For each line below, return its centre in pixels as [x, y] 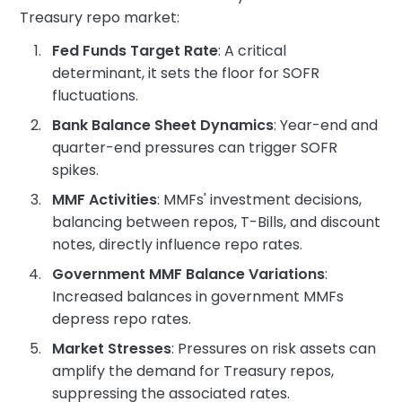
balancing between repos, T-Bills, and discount [217, 222]
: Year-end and [326, 125]
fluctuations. [96, 96]
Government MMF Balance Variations [189, 274]
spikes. [76, 170]
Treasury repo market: [100, 17]
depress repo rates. [122, 319]
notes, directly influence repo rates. [178, 245]
